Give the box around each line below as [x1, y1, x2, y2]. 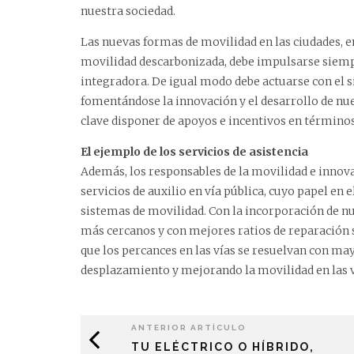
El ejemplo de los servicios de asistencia [81, 144, 308, 159]
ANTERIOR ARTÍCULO [131, 322, 247, 332]
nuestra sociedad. [81, 3, 175, 18]
